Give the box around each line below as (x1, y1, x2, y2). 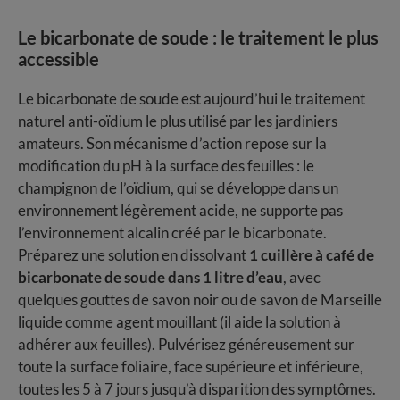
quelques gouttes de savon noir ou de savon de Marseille (18, 290, 382, 310)
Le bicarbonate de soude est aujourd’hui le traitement (18, 89, 365, 109)
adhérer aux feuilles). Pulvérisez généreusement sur (18, 335, 354, 354)
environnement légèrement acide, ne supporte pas (18, 201, 343, 221)
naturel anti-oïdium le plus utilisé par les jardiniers (18, 112, 337, 131)
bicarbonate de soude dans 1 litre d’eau (18, 268, 283, 287)
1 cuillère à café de (249, 246, 374, 265)
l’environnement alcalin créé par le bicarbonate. (18, 223, 327, 243)
